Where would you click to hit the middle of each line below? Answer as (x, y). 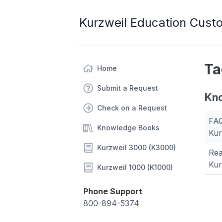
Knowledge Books (128, 128)
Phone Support (113, 191)
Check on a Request (132, 108)
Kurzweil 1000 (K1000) (135, 167)
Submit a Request (128, 88)
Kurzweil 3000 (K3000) (137, 147)
